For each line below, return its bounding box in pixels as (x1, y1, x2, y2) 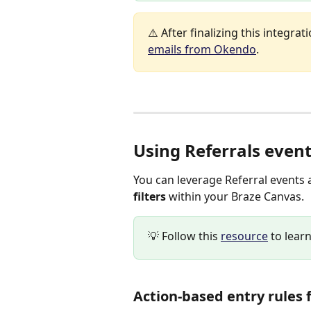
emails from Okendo (148, 42, 256, 58)
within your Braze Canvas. (169, 189, 304, 205)
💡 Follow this (148, 228, 221, 244)
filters (133, 189, 169, 205)
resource (221, 228, 268, 244)
